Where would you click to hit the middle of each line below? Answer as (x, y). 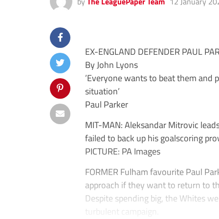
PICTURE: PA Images (123, 151)
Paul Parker (107, 104)
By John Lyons (111, 65)
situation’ (102, 91)
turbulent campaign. (122, 211)
